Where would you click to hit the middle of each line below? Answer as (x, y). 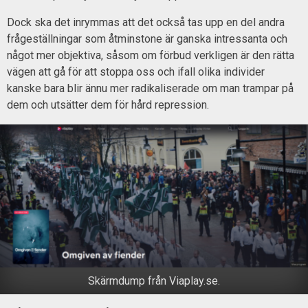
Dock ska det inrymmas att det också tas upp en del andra (146, 22)
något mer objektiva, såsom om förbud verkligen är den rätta (151, 55)
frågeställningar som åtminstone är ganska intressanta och (147, 38)
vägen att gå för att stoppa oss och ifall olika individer (136, 71)
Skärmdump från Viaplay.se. (154, 281)
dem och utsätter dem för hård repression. (108, 104)
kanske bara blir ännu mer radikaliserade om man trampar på (150, 88)
